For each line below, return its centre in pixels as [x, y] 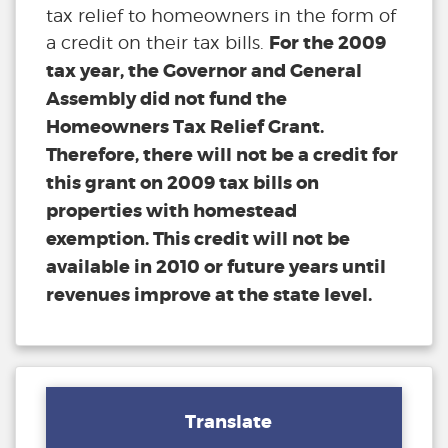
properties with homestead [171, 211]
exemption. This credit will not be [198, 239]
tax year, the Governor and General [204, 71]
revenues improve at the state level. [209, 295]
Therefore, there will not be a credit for [222, 155]
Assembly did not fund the [166, 99]
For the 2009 [327, 43]
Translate [228, 421]
